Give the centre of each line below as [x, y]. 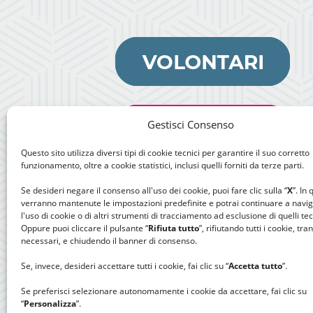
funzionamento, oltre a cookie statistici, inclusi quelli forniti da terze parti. [162, 165]
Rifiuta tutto [174, 228]
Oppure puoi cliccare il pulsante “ [85, 228]
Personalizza [50, 304]
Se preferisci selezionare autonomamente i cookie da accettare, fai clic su [164, 291]
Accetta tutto [255, 266]
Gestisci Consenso [190, 124]
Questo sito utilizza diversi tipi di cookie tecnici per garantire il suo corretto [165, 153]
